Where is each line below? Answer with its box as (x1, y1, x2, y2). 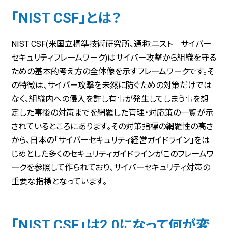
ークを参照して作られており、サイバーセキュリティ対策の (11, 162, 211, 173)
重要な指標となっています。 (11, 176, 107, 186)
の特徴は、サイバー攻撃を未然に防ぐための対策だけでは (11, 80, 212, 90)
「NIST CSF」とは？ (11, 10, 122, 27)
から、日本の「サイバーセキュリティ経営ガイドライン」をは (11, 135, 210, 145)
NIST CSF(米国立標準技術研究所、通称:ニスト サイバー (11, 39, 212, 49)
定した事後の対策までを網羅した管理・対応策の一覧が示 (11, 107, 214, 118)
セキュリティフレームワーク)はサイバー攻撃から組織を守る (11, 52, 217, 63)
